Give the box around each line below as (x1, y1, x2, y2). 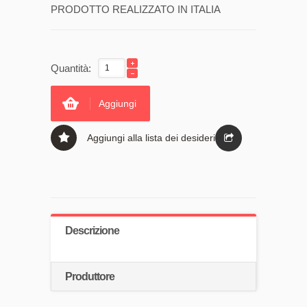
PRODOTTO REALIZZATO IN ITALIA (51, 3, 221, 15)
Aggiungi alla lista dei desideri (87, 132, 215, 143)
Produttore (65, 270, 114, 282)
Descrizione (65, 224, 119, 236)
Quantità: (51, 62, 91, 74)
